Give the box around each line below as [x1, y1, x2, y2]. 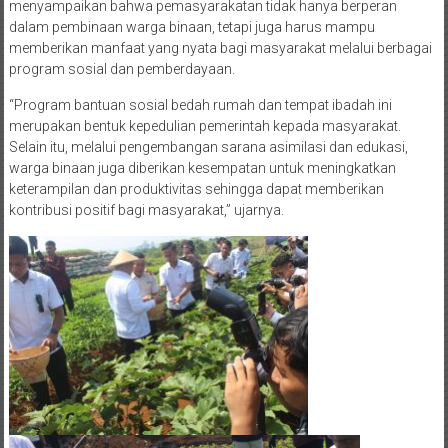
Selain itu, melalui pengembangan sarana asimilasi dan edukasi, [8, 138, 408, 155]
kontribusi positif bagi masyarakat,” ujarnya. [8, 201, 284, 218]
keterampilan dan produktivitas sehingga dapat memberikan [8, 180, 384, 197]
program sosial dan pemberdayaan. [8, 60, 235, 77]
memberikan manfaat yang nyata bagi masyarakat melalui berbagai [8, 39, 432, 56]
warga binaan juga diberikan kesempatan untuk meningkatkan [8, 159, 396, 176]
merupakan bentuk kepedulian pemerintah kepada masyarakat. [8, 117, 401, 134]
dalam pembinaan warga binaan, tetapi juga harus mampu [8, 18, 375, 35]
